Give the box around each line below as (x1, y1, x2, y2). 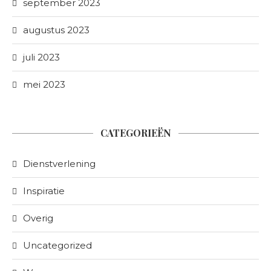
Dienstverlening (23, 158, 96, 169)
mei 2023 (23, 79, 65, 90)
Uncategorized (23, 240, 92, 251)
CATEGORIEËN (100, 126, 171, 139)
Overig (23, 212, 53, 224)
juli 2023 (23, 51, 60, 63)
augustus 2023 (23, 24, 90, 36)
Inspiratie (23, 185, 65, 197)
